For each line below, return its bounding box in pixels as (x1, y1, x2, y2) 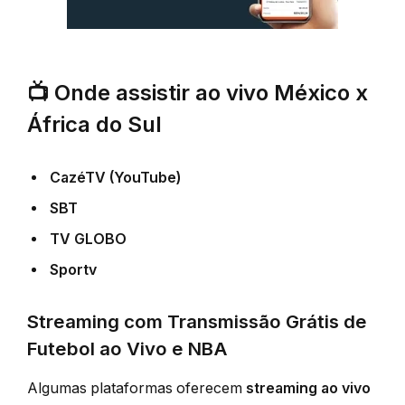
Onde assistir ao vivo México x (54, 79, 368, 106)
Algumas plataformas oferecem (27, 380, 246, 398)
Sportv (50, 261, 97, 279)
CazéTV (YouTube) (50, 169, 181, 187)
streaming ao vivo (246, 380, 371, 398)
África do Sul (27, 110, 162, 137)
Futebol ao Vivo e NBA (27, 336, 228, 360)
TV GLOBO (50, 231, 127, 249)
